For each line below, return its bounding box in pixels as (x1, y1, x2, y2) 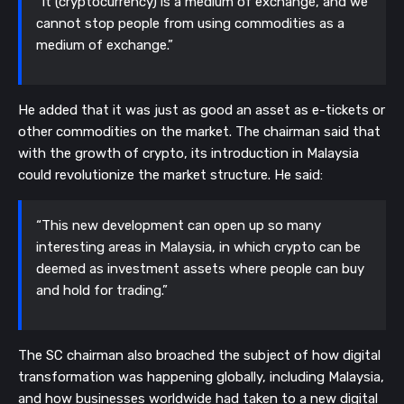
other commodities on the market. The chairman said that (18, 124, 381, 141)
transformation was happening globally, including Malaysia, (18, 369, 384, 386)
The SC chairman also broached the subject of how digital (18, 347, 381, 364)
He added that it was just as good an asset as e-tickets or (18, 102, 385, 119)
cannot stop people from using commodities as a (36, 15, 344, 32)
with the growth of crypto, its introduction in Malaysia (18, 145, 359, 162)
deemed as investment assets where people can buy (36, 261, 364, 278)
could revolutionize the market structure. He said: (18, 167, 323, 184)
